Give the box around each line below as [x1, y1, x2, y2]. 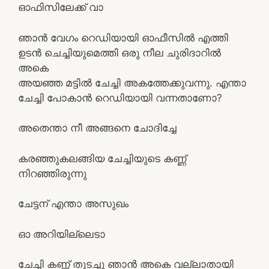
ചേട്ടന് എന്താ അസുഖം [18, 198, 128, 210]
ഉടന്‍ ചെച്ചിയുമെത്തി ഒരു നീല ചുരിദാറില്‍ [18, 46, 221, 59]
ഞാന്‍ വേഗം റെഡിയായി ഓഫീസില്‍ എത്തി [18, 31, 228, 44]
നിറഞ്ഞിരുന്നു [18, 167, 86, 180]
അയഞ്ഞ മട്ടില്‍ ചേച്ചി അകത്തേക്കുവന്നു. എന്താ [18, 76, 246, 89]
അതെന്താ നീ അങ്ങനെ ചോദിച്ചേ [18, 122, 177, 134]
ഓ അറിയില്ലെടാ [18, 228, 105, 240]
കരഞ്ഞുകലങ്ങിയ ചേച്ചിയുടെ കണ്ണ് [18, 152, 186, 165]
